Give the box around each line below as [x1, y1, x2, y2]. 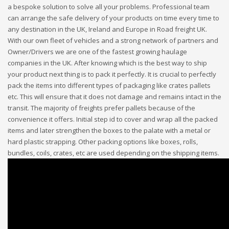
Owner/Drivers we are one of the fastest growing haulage [8, 47, 187, 56]
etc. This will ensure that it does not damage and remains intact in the [8, 92, 221, 101]
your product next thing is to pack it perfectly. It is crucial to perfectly [8, 70, 216, 79]
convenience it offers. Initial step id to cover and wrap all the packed [8, 114, 218, 124]
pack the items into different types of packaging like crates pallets [8, 81, 211, 90]
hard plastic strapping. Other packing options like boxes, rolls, [8, 137, 198, 146]
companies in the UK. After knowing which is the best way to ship [8, 58, 207, 67]
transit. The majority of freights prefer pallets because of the [8, 103, 195, 112]
